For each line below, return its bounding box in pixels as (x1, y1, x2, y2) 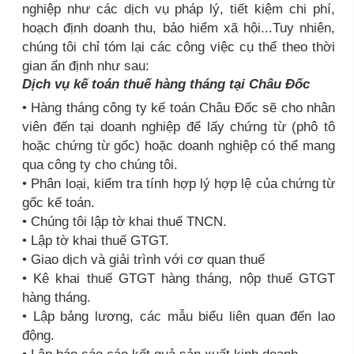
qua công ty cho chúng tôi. (22, 156, 178, 173)
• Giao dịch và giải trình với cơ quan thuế (22, 251, 265, 268)
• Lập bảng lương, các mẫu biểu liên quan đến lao (22, 308, 335, 325)
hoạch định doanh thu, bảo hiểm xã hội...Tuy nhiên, (22, 20, 335, 36)
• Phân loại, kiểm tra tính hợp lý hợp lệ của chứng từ (22, 175, 335, 192)
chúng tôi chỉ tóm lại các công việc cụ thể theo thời (22, 39, 335, 55)
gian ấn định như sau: (22, 58, 149, 74)
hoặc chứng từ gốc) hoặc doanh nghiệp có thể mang (22, 137, 335, 154)
